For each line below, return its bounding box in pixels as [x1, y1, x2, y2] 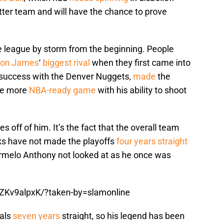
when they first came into [90, 57, 191, 68]
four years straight [116, 136, 188, 147]
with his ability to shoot [96, 85, 187, 96]
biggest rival [43, 57, 90, 68]
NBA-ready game [29, 85, 96, 96]
